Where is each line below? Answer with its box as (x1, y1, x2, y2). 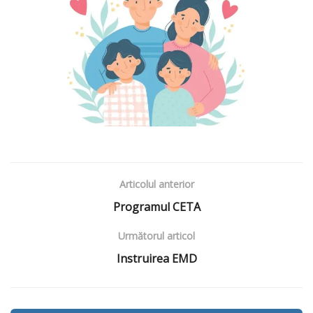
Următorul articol (118, 228, 195, 242)
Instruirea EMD (116, 250, 197, 266)
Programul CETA (112, 198, 201, 214)
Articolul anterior (119, 177, 194, 191)
